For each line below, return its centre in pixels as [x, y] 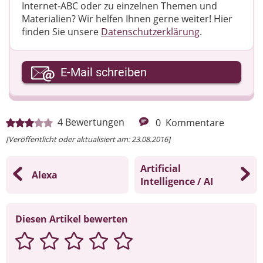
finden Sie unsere [61, 31]
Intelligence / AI [177, 181]
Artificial [161, 168]
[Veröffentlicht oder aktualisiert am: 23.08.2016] [88, 139]
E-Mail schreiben [104, 72]
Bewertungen [95, 122]
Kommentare [195, 122]
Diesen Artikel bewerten [72, 219]
